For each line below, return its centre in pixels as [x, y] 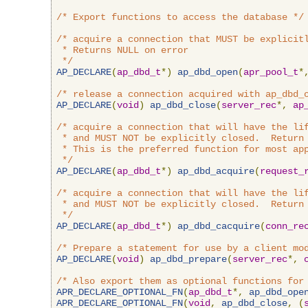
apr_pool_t [271, 72]
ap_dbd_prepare [188, 259]
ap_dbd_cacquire [219, 226]
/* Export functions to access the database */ [180, 17]
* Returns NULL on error [122, 50]
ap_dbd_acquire [216, 171]
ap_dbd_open [208, 72]
